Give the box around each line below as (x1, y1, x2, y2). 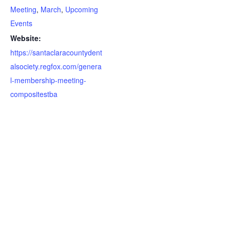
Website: (10, 33, 41, 43)
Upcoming (65, 4, 98, 14)
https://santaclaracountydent (10, 47, 102, 57)
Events (10, 18, 32, 28)
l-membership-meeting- (10, 75, 86, 85)
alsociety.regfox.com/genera (10, 61, 102, 71)
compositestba (10, 89, 57, 99)
